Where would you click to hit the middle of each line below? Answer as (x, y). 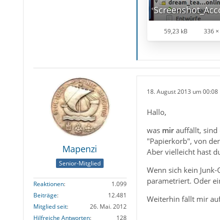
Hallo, (156, 112)
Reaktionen (48, 184)
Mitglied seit (50, 207)
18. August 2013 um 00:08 (182, 91)
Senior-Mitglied (80, 164)
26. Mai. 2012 (108, 207)
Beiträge (45, 195)
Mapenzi (80, 149)
